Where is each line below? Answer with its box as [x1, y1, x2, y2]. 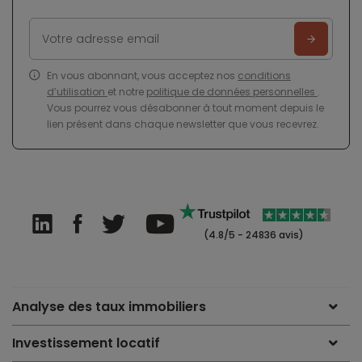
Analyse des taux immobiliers [12, 297, 206, 317]
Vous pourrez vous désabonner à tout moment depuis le [47, 101, 324, 116]
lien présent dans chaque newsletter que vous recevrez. [47, 117, 319, 132]
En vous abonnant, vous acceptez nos [47, 69, 238, 83]
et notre [107, 85, 146, 99]
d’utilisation [47, 85, 107, 99]
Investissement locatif [12, 334, 160, 353]
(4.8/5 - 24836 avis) [200, 228, 304, 242]
